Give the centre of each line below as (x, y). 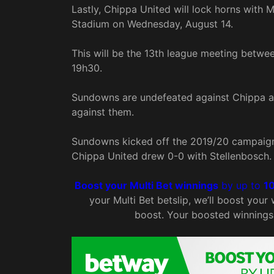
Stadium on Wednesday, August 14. (152, 24)
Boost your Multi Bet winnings (146, 186)
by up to (241, 186)
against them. (103, 112)
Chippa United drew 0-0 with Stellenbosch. (172, 156)
